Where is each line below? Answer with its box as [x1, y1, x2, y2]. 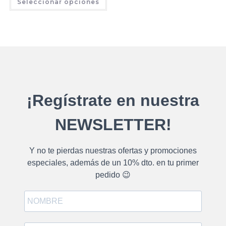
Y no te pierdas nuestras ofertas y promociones [29, 146, 197, 155]
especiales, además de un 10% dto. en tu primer [27, 158, 199, 167]
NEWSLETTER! [54, 116, 172, 134]
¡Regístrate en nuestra [27, 91, 199, 110]
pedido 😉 [95, 171, 131, 180]
